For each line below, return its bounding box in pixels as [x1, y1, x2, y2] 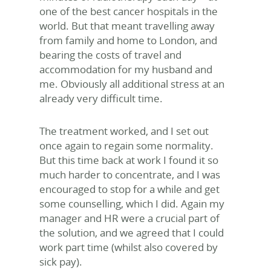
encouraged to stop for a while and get [39, 182, 220, 196]
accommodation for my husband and [39, 62, 212, 76]
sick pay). [39, 255, 82, 269]
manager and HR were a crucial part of [39, 211, 220, 225]
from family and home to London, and [39, 33, 217, 47]
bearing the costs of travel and [39, 48, 181, 62]
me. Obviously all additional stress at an [39, 77, 224, 91]
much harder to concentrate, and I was [39, 168, 220, 181]
